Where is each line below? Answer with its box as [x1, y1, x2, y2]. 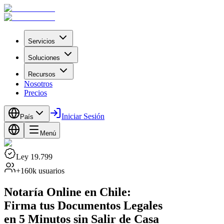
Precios [24, 88, 47, 97]
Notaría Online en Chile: [4, 185, 131, 198]
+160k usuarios [16, 166, 64, 175]
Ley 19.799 [16, 152, 52, 161]
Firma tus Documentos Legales [4, 198, 162, 212]
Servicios [28, 37, 55, 45]
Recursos [28, 70, 55, 78]
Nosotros [24, 79, 52, 88]
